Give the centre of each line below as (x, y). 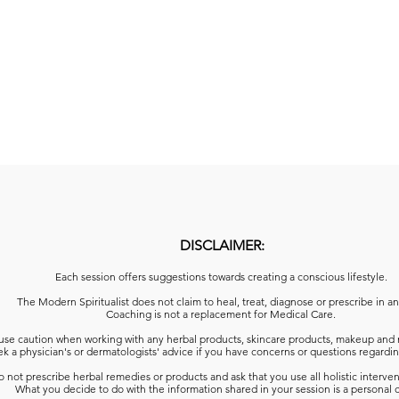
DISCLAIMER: (222, 245)
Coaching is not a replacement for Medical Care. (222, 313)
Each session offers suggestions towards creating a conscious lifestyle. (222, 276)
